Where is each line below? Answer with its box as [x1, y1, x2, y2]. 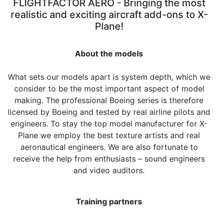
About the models [75, 49, 143, 59]
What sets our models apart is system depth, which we [8, 72, 210, 82]
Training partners [76, 197, 142, 207]
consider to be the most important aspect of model [14, 84, 204, 94]
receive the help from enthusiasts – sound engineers [13, 154, 205, 164]
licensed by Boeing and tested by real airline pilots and [8, 107, 210, 117]
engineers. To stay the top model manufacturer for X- [11, 119, 207, 129]
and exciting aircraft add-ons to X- [49, 9, 208, 21]
